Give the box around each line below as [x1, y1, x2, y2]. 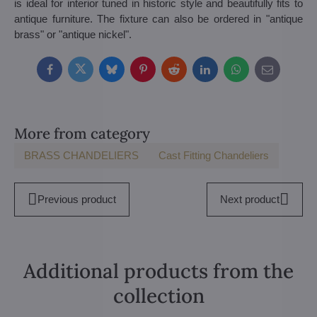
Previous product [37, 192, 116, 205]
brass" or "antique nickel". [14, 28, 132, 40]
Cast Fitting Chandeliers [158, 149, 269, 161]
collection [113, 282, 204, 309]
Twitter [79, 67, 110, 80]
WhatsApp [235, 67, 284, 80]
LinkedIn [204, 67, 243, 80]
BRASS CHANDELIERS [24, 149, 139, 161]
